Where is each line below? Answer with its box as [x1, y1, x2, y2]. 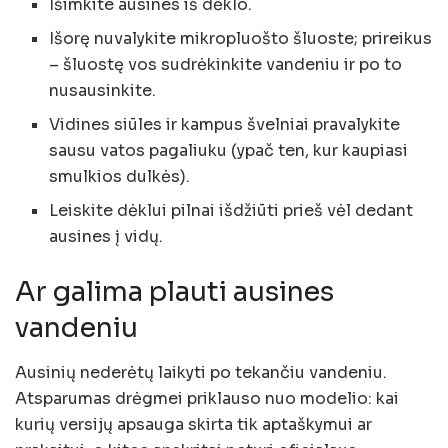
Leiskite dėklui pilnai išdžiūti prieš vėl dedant [49, 199, 414, 221]
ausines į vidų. [49, 225, 164, 247]
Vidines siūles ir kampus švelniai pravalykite [49, 113, 401, 135]
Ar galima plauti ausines [15, 274, 334, 309]
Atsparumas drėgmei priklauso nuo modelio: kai [15, 387, 399, 409]
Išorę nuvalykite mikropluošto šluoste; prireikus [49, 27, 433, 49]
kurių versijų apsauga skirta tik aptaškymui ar [15, 413, 372, 435]
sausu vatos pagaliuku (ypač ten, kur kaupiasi [49, 139, 409, 161]
